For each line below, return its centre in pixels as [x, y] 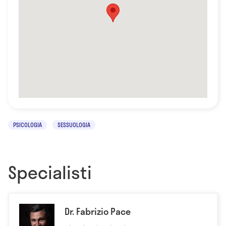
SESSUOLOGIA [74, 124]
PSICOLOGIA [27, 124]
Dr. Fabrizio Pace [98, 211]
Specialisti [50, 172]
